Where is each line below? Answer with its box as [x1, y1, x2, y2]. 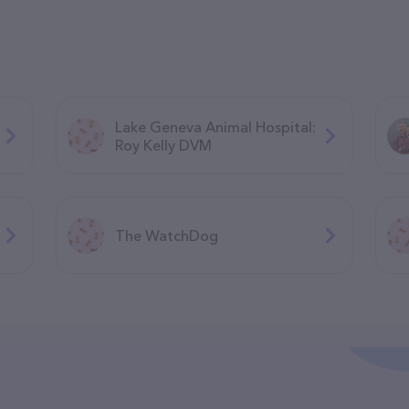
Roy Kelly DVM [114, 135, 212, 154]
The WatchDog [114, 225, 218, 245]
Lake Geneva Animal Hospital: [114, 117, 316, 136]
